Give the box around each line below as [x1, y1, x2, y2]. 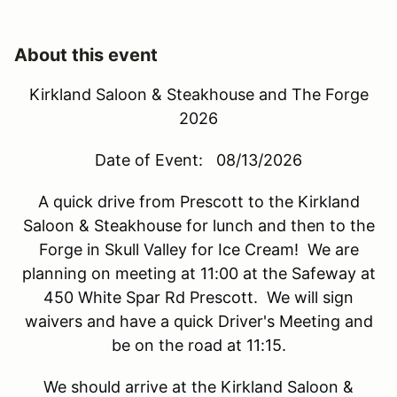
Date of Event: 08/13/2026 [95, 150, 302, 169]
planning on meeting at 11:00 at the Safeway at [21, 263, 376, 283]
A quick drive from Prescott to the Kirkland [37, 191, 360, 211]
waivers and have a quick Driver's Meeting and [24, 311, 373, 331]
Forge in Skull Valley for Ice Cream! [38, 239, 307, 259]
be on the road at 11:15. [111, 335, 286, 354]
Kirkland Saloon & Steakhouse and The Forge [28, 84, 369, 104]
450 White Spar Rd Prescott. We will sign [43, 287, 354, 307]
